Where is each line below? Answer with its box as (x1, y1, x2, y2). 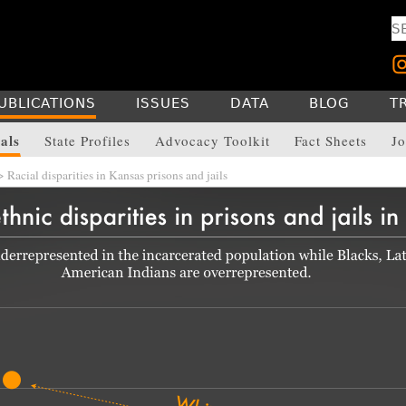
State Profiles (44, 131, 130, 150)
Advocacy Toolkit (155, 131, 270, 150)
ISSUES (136, 95, 190, 111)
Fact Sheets (295, 131, 367, 150)
